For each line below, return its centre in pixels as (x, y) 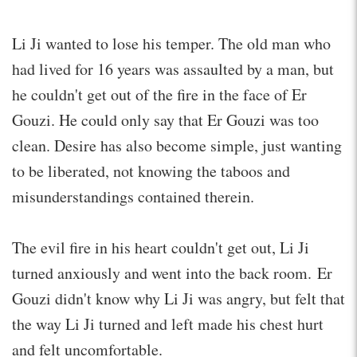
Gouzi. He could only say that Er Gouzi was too (165, 120)
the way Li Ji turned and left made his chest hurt (168, 324)
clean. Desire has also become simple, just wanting (177, 145)
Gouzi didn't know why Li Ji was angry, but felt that (178, 298)
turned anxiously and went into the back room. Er (172, 273)
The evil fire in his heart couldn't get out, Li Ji (161, 247)
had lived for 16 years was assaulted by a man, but (173, 69)
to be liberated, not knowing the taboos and (151, 171)
